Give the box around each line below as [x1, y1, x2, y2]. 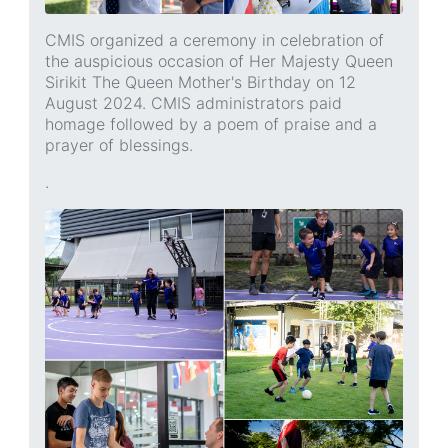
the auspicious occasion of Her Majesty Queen [45, 51, 393, 72]
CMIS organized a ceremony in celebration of [45, 30, 384, 51]
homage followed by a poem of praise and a [45, 114, 377, 135]
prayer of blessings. [45, 135, 193, 156]
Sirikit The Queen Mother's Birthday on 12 [45, 72, 356, 93]
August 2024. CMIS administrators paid [45, 93, 342, 114]
